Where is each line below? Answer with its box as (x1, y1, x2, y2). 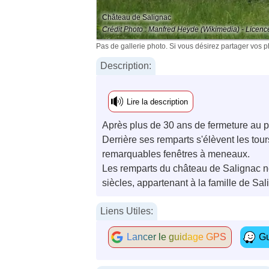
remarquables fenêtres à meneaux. (102, 149, 250, 160)
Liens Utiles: (100, 206, 153, 217)
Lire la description (127, 97, 188, 107)
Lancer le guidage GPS (127, 232, 226, 243)
